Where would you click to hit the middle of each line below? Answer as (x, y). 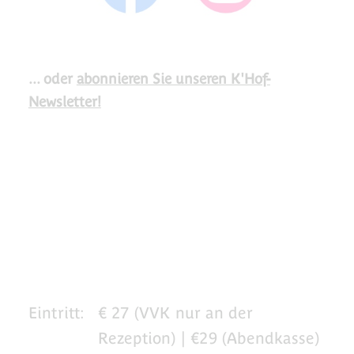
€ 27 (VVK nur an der (175, 313)
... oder (52, 79)
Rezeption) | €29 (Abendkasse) (209, 338)
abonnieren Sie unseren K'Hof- (173, 79)
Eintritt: (56, 313)
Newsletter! (64, 102)
